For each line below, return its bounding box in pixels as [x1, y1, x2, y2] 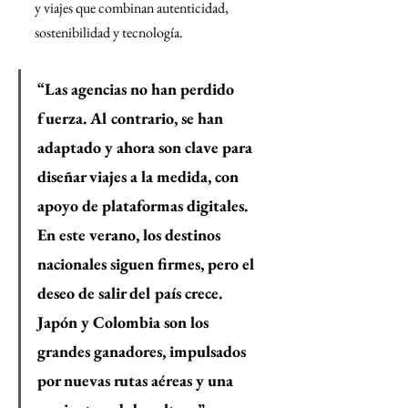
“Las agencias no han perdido [37, 78, 238, 100]
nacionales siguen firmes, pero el [37, 253, 259, 275]
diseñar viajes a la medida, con [37, 166, 242, 188]
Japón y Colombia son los [37, 311, 212, 333]
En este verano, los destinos [37, 224, 224, 246]
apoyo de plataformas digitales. [37, 195, 251, 217]
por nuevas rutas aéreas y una [37, 370, 237, 392]
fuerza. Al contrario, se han [37, 107, 227, 129]
